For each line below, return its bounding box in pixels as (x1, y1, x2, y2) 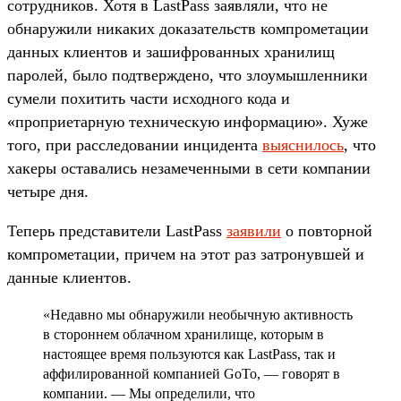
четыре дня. (7, 182, 89, 200)
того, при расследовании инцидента (7, 135, 262, 154)
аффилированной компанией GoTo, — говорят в (43, 365, 340, 381)
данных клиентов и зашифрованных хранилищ (7, 42, 335, 61)
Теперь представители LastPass (7, 221, 226, 240)
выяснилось (262, 135, 344, 154)
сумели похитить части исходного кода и (7, 89, 290, 107)
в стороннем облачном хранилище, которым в (43, 326, 324, 342)
